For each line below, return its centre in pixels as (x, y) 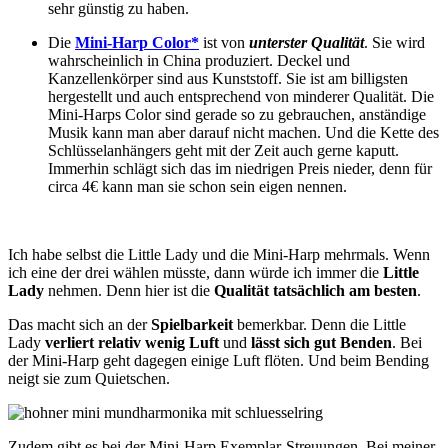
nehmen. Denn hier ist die (129, 290)
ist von (224, 42)
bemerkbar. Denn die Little (319, 324)
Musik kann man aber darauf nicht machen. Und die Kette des (243, 132)
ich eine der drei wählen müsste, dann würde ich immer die (195, 272)
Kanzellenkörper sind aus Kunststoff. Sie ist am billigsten (228, 78)
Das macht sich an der (79, 324)
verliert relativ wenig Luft (132, 342)
